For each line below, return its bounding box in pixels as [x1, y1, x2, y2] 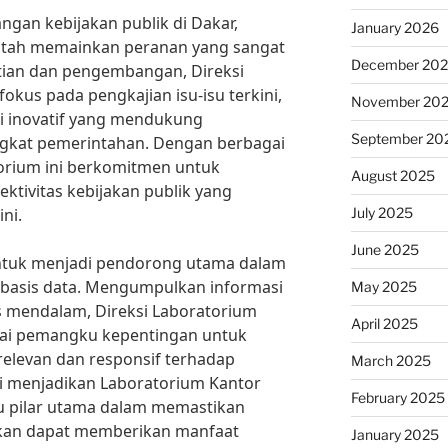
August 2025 [350, 167, 435, 184]
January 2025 [350, 426, 439, 443]
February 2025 [350, 389, 445, 406]
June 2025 [350, 241, 419, 258]
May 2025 [350, 278, 417, 295]
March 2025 [350, 352, 431, 369]
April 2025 [350, 315, 418, 332]
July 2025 [350, 204, 413, 221]
